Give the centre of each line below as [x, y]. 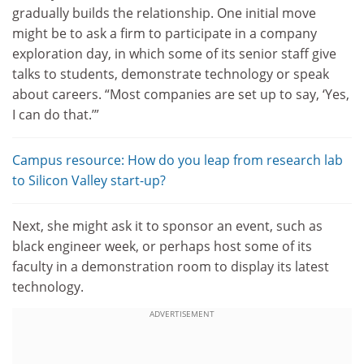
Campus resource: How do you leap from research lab [178, 160]
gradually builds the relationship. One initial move [164, 13]
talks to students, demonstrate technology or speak [171, 74]
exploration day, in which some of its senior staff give [174, 54]
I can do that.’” [56, 115]
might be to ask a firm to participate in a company [165, 34]
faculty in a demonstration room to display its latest [171, 267]
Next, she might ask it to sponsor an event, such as [167, 226]
